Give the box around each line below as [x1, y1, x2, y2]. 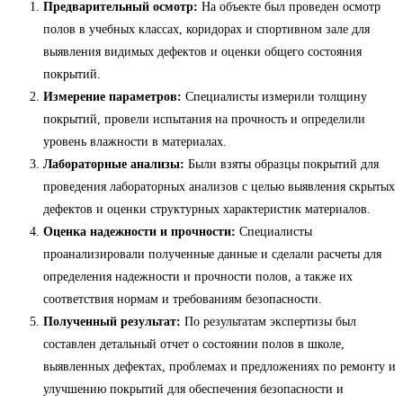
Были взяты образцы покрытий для [184, 157, 379, 172]
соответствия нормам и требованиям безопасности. [43, 292, 322, 307]
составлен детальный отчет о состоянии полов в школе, [43, 337, 345, 352]
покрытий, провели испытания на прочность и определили [43, 112, 365, 127]
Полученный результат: [43, 315, 181, 329]
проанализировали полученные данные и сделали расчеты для [43, 247, 381, 262]
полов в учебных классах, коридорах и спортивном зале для [43, 22, 370, 37]
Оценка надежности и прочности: [43, 225, 236, 239]
